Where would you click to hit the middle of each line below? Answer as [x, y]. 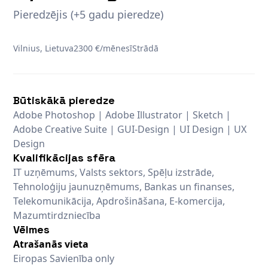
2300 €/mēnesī [103, 48]
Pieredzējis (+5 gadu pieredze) [89, 14]
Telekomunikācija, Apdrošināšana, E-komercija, [119, 201]
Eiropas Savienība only [64, 258]
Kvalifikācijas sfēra [65, 157]
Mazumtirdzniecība [57, 215]
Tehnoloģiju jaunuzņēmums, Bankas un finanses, [124, 186]
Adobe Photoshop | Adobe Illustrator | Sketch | [122, 115]
